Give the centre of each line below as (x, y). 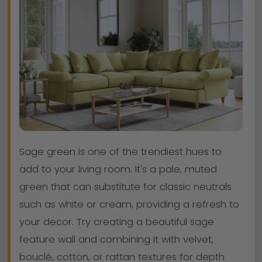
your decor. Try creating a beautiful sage (117, 222)
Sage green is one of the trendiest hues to (120, 151)
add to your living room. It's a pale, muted (118, 169)
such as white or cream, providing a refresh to (129, 204)
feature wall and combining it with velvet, (116, 239)
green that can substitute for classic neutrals (125, 187)
